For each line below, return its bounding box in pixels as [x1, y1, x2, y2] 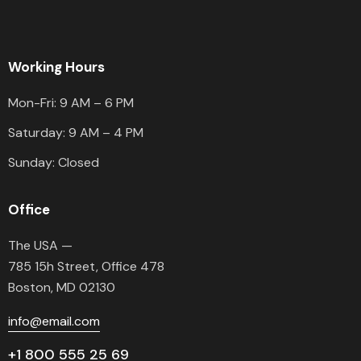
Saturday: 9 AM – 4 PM [8, 124, 143, 141]
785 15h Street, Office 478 [8, 258, 164, 275]
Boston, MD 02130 [8, 279, 115, 296]
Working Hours [8, 58, 105, 76]
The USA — [8, 237, 73, 254]
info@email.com [8, 313, 100, 330]
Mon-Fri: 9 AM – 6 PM [8, 94, 134, 111]
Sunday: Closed [8, 154, 99, 171]
